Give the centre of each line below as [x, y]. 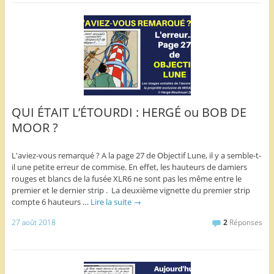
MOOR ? [35, 127]
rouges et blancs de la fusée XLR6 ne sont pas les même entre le [126, 178]
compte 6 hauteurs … [51, 202]
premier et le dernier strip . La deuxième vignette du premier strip [131, 190]
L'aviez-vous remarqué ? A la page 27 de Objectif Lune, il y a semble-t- [136, 155]
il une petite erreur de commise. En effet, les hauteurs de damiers [129, 167]
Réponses [245, 223]
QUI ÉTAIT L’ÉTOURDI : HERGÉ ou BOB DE [129, 112]
